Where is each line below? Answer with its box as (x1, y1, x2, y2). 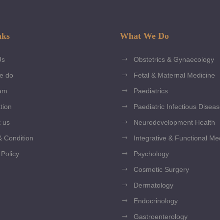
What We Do (120, 30, 169, 41)
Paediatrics (134, 86, 168, 95)
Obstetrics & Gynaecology (134, 55, 214, 63)
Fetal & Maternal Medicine (134, 71, 215, 79)
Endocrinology (134, 196, 178, 205)
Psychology (134, 149, 169, 158)
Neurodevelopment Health (134, 118, 215, 126)
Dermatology (134, 181, 173, 189)
